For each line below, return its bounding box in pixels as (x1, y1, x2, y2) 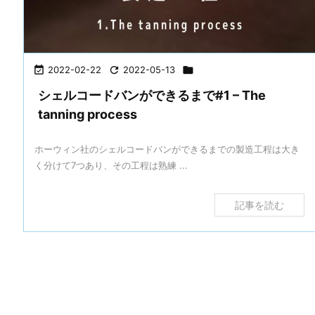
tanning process (38, 107, 137, 122)
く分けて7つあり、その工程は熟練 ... (34, 160, 188, 171)
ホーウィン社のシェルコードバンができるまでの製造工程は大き (34, 143, 300, 155)
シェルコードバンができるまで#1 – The (38, 88, 266, 103)
